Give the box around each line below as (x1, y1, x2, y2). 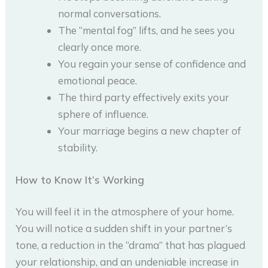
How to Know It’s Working (16, 173, 145, 186)
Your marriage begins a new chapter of (58, 124, 242, 138)
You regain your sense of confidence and (58, 57, 246, 71)
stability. (58, 141, 98, 154)
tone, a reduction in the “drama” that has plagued (16, 239, 246, 252)
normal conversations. (58, 7, 162, 20)
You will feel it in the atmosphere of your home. (16, 205, 234, 218)
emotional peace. (58, 74, 138, 87)
